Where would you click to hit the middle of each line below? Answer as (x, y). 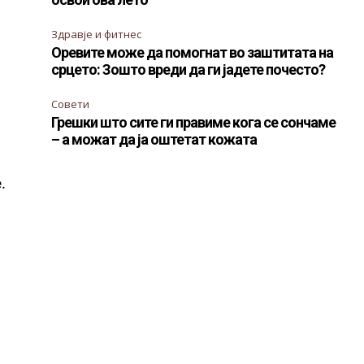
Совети (71, 104)
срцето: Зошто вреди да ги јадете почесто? (188, 69)
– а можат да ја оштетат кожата (154, 139)
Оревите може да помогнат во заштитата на (193, 52)
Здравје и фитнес (97, 34)
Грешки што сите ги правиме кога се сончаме (194, 122)
